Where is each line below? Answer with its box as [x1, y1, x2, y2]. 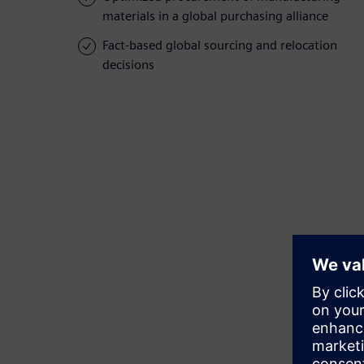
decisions [102, 57, 154, 73]
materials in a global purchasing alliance [102, 8, 328, 24]
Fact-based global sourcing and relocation [102, 37, 337, 54]
